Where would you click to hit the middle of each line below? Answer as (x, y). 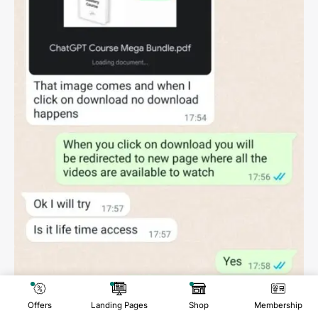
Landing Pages (119, 306)
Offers (40, 306)
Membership (278, 306)
